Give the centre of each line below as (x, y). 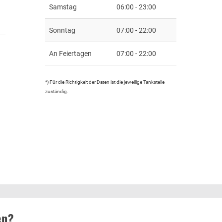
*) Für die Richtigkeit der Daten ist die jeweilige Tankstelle (105, 82)
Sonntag (62, 30)
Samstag (63, 7)
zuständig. (57, 91)
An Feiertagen (71, 53)
